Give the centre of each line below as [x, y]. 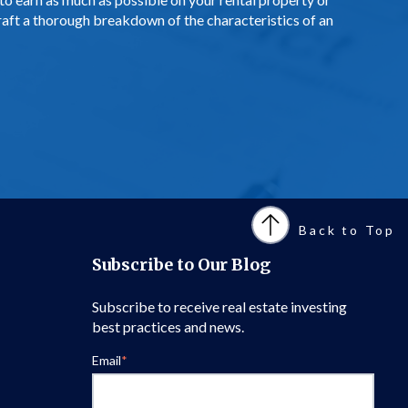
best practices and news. [168, 326]
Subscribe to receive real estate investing [219, 306]
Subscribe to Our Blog [181, 265]
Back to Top [347, 230]
